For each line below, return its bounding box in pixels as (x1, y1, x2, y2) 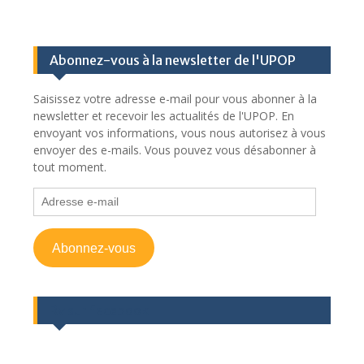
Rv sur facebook (49, 302, 149, 318)
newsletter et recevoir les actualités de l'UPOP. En (32, 108, 294, 123)
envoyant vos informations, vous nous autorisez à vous (32, 125, 326, 141)
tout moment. (32, 159, 106, 175)
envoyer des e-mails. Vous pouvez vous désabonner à (32, 142, 316, 158)
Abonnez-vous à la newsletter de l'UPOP (49, 52, 296, 68)
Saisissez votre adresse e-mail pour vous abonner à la (32, 91, 317, 106)
